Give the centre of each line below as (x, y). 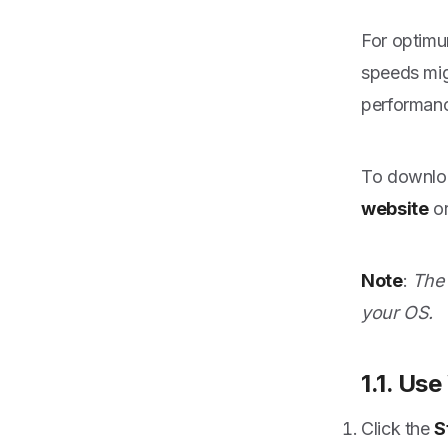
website (395, 208)
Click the (398, 428)
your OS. (397, 312)
